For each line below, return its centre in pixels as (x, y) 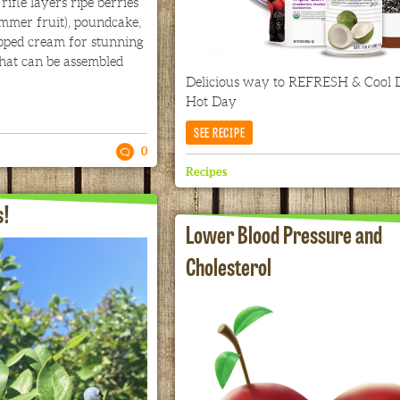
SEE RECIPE (219, 132)
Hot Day (211, 102)
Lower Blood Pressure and (283, 233)
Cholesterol (228, 265)
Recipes (206, 172)
